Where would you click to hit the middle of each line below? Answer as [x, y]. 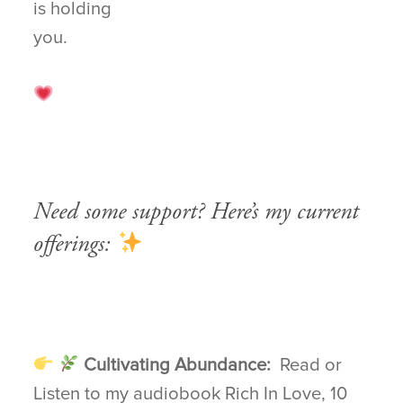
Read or [307, 365]
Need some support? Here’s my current [197, 212]
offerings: [76, 245]
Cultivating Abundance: [178, 365]
